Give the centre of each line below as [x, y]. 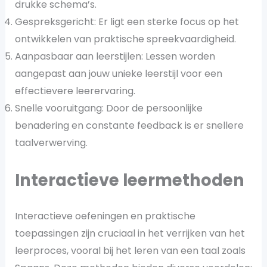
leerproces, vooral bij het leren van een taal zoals [130, 250]
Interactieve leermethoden [129, 180]
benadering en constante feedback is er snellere [129, 125]
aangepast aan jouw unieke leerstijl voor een [118, 73]
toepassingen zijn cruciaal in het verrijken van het [130, 233]
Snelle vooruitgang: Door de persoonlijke [108, 108]
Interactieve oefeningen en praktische [105, 216]
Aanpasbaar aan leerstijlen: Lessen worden [115, 56]
